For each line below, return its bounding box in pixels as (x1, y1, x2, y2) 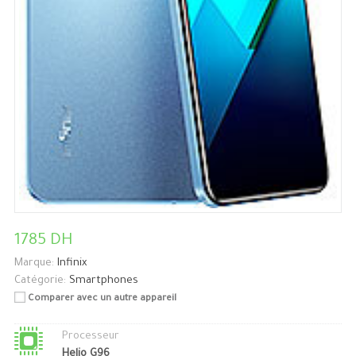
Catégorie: (14, 275, 66, 288)
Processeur (61, 331, 119, 343)
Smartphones (68, 275, 138, 288)
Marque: (14, 257, 54, 270)
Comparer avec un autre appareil (27, 294, 176, 305)
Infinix (56, 257, 87, 270)
